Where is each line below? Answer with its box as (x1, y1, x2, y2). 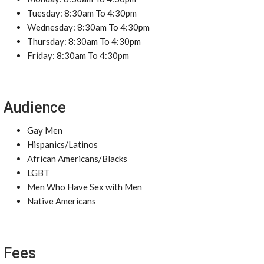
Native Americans (27, 196, 96, 206)
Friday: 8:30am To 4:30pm (27, 50, 129, 61)
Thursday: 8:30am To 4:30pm (27, 36, 141, 47)
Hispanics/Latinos (27, 139, 98, 150)
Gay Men (27, 125, 62, 136)
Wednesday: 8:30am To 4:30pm (27, 22, 150, 32)
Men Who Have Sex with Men (27, 181, 142, 192)
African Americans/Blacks (27, 153, 127, 164)
